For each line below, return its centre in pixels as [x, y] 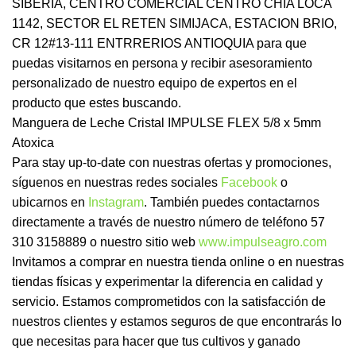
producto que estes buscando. [97, 103]
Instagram [116, 203]
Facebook [249, 183]
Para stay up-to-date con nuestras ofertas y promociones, [172, 163]
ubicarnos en [50, 203]
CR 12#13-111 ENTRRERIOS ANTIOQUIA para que [159, 44]
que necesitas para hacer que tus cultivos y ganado [156, 342]
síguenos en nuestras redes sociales [116, 183]
